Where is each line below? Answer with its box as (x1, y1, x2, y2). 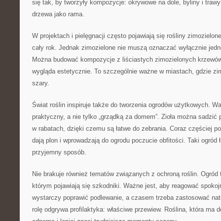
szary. (32, 79, 49, 87)
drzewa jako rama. (32, 10, 84, 18)
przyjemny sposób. (32, 148, 86, 156)
